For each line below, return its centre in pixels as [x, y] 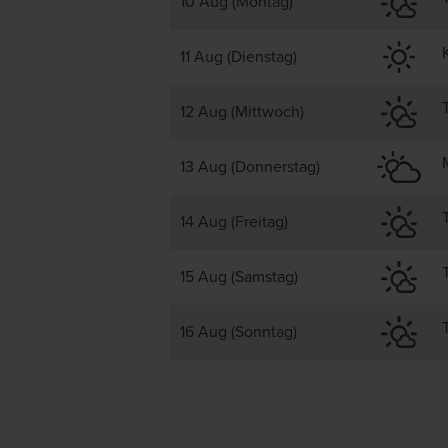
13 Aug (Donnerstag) [250, 167]
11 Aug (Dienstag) [238, 57]
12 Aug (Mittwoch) [242, 112]
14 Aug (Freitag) [234, 222]
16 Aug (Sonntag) [238, 332]
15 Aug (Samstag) [239, 277]
